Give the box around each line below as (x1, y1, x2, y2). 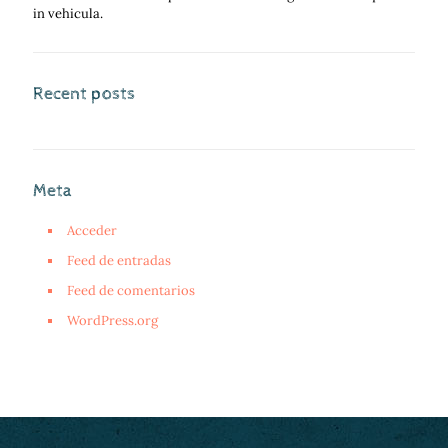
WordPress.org (67, 312, 158, 329)
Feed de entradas (67, 252, 171, 269)
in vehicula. (33, 5, 103, 22)
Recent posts (33, 83, 135, 104)
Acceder (67, 222, 117, 239)
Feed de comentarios (67, 282, 195, 299)
